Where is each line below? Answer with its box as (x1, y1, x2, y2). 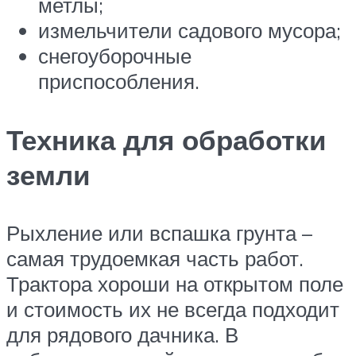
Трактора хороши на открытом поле (6, 270, 343, 296)
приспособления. (38, 68, 199, 95)
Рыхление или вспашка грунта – (6, 219, 312, 246)
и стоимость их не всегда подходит (6, 296, 339, 322)
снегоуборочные (38, 43, 192, 69)
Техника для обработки (6, 122, 327, 157)
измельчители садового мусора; (38, 17, 341, 44)
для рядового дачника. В (6, 321, 238, 347)
